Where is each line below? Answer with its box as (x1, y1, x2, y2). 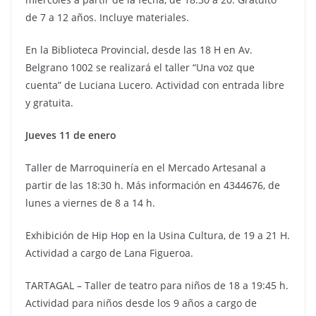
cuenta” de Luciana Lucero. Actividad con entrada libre (25, 78, 284, 92)
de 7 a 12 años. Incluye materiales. (25, 11, 189, 24)
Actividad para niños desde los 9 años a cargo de (25, 296, 257, 310)
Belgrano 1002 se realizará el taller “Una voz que (25, 61, 255, 74)
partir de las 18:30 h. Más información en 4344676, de (25, 178, 280, 192)
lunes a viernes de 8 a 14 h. (25, 196, 155, 209)
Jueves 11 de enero (25, 128, 116, 142)
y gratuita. (25, 96, 73, 109)
